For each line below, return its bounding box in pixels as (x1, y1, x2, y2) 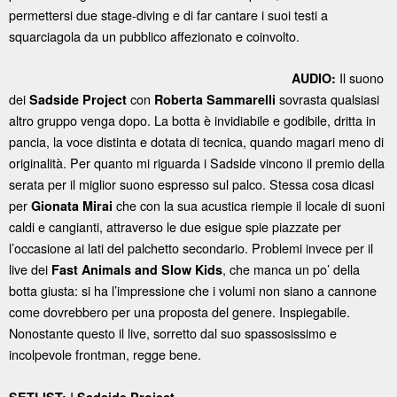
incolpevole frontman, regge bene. (9, 345, 201, 364)
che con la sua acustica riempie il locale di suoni (116, 196, 385, 215)
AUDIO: (292, 69, 340, 88)
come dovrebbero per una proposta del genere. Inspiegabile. (9, 302, 350, 322)
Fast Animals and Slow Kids (51, 261, 222, 279)
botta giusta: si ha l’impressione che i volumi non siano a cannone (9, 281, 377, 300)
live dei (9, 260, 51, 279)
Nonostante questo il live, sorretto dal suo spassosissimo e (9, 323, 337, 343)
